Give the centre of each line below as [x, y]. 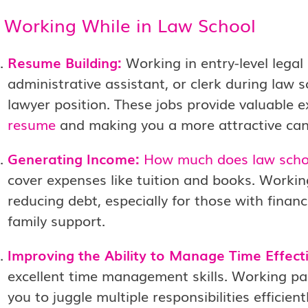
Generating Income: [75, 158]
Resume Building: [64, 62]
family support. [56, 220]
